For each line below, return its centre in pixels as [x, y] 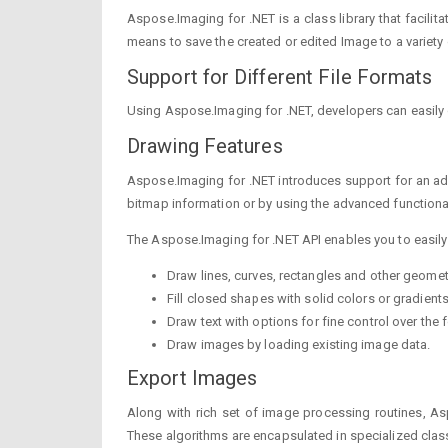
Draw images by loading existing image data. [299, 344]
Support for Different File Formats [280, 76]
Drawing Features [205, 146]
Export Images [192, 378]
